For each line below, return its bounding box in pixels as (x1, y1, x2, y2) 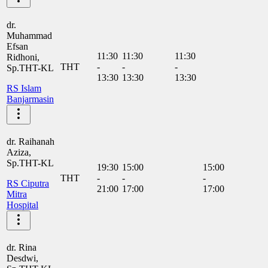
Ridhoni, (7, 51, 39, 62)
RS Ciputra (7, 178, 49, 188)
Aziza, (7, 147, 31, 157)
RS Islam (7, 83, 41, 93)
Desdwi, (7, 252, 38, 263)
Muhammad (7, 30, 52, 41)
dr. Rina (7, 242, 36, 252)
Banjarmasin (7, 93, 54, 104)
